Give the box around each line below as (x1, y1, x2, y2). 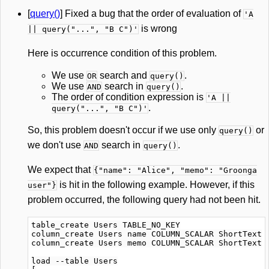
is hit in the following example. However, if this (57, 180, 255, 190)
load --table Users (31, 256, 118, 265)
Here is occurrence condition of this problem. (28, 48, 217, 58)
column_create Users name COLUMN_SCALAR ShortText (31, 229, 262, 238)
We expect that (28, 165, 93, 175)
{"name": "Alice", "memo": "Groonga (94, 166, 257, 175)
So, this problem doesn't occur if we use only (28, 125, 219, 135)
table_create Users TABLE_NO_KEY (31, 220, 180, 229)
